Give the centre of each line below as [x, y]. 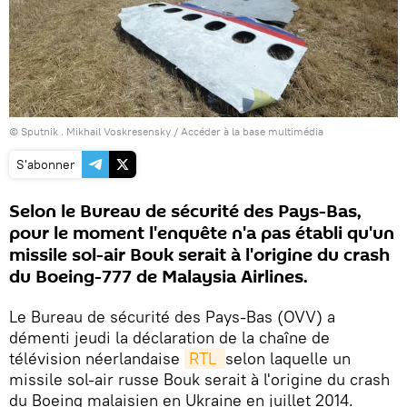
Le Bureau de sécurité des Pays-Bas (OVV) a [172, 316]
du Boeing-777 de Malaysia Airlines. [159, 277]
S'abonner [45, 164]
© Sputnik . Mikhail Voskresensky [90, 131]
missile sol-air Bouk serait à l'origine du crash [199, 255]
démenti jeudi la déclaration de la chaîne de [169, 337]
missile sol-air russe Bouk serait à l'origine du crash [199, 379]
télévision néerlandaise [97, 358]
